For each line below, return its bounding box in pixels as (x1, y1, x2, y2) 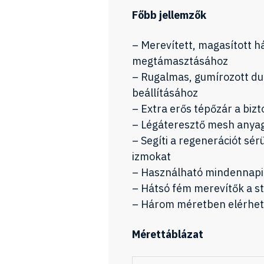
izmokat (132, 150, 171, 163)
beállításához (132, 86, 198, 100)
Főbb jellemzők (132, 8, 206, 22)
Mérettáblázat (132, 227, 203, 241)
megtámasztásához (132, 54, 228, 68)
